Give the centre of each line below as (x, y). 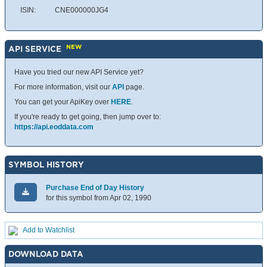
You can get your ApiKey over (63, 102)
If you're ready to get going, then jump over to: (88, 117)
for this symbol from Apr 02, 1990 (99, 198)
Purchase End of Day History (95, 188)
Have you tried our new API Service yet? (79, 72)
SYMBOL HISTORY (46, 165)
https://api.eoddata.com (54, 127)
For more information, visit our (63, 87)
